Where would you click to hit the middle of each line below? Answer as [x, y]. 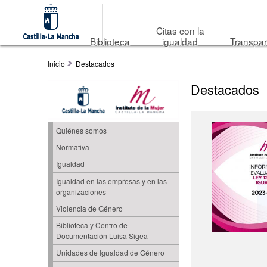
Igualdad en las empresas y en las [111, 181]
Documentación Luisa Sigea [102, 236]
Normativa [72, 147]
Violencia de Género [89, 208]
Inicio [56, 63]
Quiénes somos [81, 130]
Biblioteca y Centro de [91, 225]
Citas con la [180, 30]
